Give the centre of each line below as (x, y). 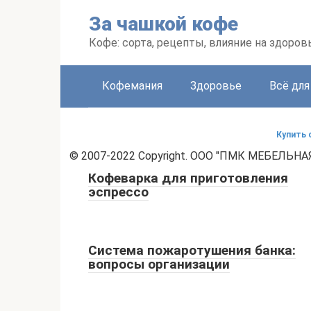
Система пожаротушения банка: (192, 250)
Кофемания (132, 86)
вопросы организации (159, 264)
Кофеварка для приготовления (188, 178)
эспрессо (118, 192)
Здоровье (216, 86)
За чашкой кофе (163, 24)
